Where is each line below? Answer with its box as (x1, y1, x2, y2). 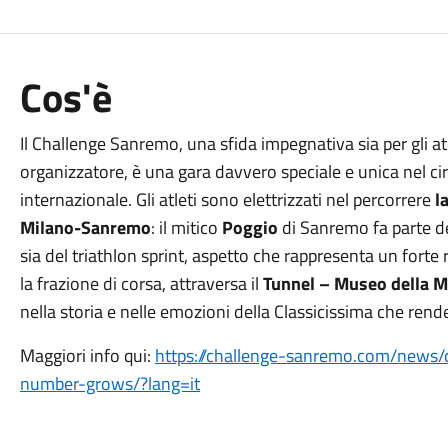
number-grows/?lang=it (19, 370, 200, 397)
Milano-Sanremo (19, 214, 151, 241)
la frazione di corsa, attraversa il (19, 270, 263, 297)
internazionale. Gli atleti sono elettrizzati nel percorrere (19, 186, 431, 213)
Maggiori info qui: (19, 342, 155, 369)
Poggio (221, 214, 278, 241)
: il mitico (150, 214, 222, 241)
